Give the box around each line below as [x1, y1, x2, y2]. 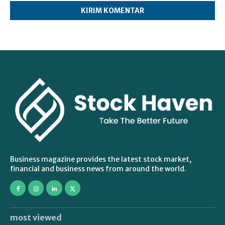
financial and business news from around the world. [10, 164, 186, 174]
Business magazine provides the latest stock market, [10, 155, 191, 164]
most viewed [10, 212, 62, 222]
